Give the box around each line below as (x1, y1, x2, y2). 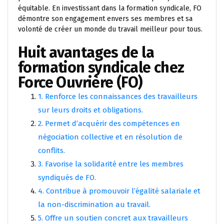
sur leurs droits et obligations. (38, 105, 143, 114)
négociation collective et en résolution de (38, 132, 182, 141)
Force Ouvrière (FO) (18, 73, 142, 91)
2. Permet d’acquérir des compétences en (38, 118, 180, 128)
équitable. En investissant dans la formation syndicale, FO (18, 3, 201, 12)
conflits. (38, 145, 65, 155)
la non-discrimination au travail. (38, 199, 150, 209)
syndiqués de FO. (38, 172, 96, 182)
